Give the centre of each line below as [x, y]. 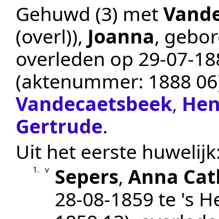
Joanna [121, 36]
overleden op [77, 59]
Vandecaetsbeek [94, 104]
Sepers [87, 176]
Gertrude [59, 126]
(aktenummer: [82, 81]
